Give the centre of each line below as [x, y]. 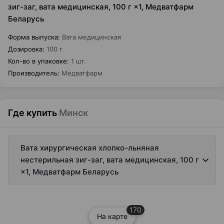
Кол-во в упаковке [37, 61]
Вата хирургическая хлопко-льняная [90, 148]
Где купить [32, 113]
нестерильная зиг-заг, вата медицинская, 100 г [110, 160]
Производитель [33, 73]
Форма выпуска [33, 37]
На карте [112, 216]
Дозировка [25, 49]
